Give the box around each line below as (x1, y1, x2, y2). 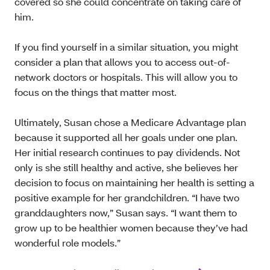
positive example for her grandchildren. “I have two (14, 191, 239, 204)
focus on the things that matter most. (14, 86, 177, 99)
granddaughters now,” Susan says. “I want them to (14, 206, 237, 219)
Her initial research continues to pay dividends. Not (14, 146, 240, 159)
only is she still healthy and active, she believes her (14, 161, 238, 174)
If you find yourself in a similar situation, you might (14, 40, 238, 54)
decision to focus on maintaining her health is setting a (14, 176, 254, 189)
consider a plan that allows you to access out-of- (14, 55, 230, 69)
